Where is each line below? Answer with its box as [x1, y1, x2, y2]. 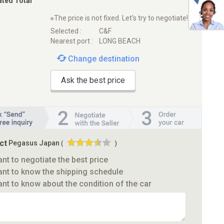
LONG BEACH [99, 36, 141, 45]
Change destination [67, 53, 139, 63]
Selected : [50, 26, 81, 35]
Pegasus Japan [8, 138, 59, 147]
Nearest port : [50, 36, 93, 45]
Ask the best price [60, 75, 125, 85]
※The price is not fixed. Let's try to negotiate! [49, 14, 188, 22]
